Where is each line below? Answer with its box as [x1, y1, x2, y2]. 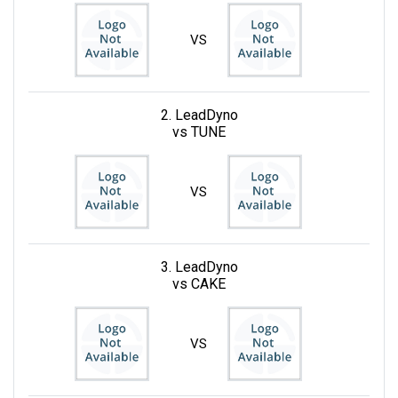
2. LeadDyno [160, 106, 238, 123]
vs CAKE [172, 275, 226, 292]
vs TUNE [172, 123, 226, 140]
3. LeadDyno [160, 258, 238, 275]
